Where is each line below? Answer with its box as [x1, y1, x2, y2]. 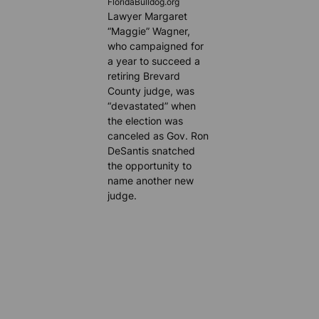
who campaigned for [108, 39, 204, 52]
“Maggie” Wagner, [108, 24, 191, 37]
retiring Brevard [108, 69, 181, 82]
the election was [108, 114, 184, 127]
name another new [108, 174, 194, 187]
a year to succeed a [108, 54, 201, 67]
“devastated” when [108, 99, 197, 112]
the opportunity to [108, 159, 192, 172]
